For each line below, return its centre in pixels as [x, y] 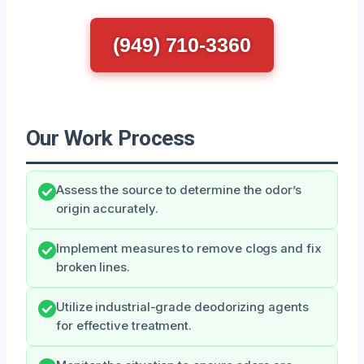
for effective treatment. [124, 325]
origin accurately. [107, 208]
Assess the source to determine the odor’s [179, 190]
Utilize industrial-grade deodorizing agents [182, 307]
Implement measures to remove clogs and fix [189, 248]
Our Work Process [110, 138]
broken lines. [93, 267]
